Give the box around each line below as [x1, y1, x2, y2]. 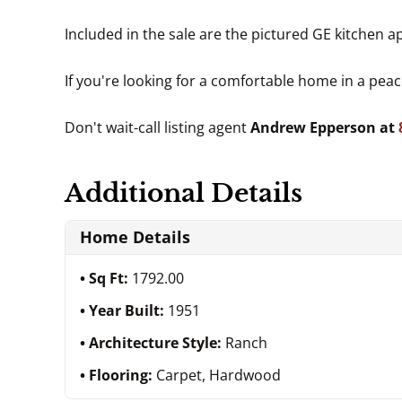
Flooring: [89, 364, 156, 385]
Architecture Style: [89, 332, 225, 353]
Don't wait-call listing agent [65, 117, 250, 137]
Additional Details [65, 177, 302, 209]
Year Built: [89, 300, 168, 320]
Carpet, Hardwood [156, 364, 281, 385]
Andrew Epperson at [250, 117, 398, 137]
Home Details [80, 225, 190, 248]
